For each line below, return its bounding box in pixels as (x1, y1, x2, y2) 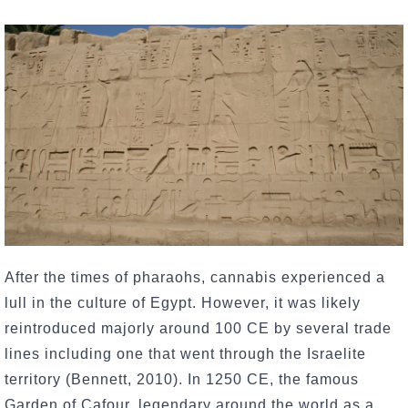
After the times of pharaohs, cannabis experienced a (5, 269, 385, 285)
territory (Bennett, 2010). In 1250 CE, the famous (5, 371, 359, 387)
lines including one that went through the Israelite (5, 345, 366, 362)
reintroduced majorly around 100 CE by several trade (5, 320, 392, 336)
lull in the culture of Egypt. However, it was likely (5, 294, 361, 311)
